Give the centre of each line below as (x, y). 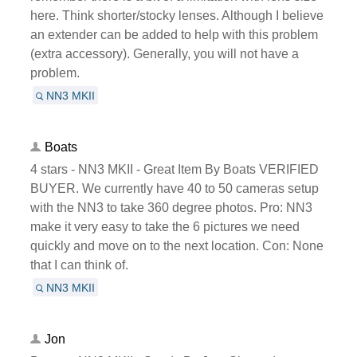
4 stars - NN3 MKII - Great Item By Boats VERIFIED (174, 169)
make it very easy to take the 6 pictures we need (165, 226)
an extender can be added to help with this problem (174, 34)
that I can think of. (79, 265)
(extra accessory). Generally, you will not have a (164, 53)
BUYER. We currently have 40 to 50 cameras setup (174, 188)
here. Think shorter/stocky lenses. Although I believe (177, 15)
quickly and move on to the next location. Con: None (177, 245)
